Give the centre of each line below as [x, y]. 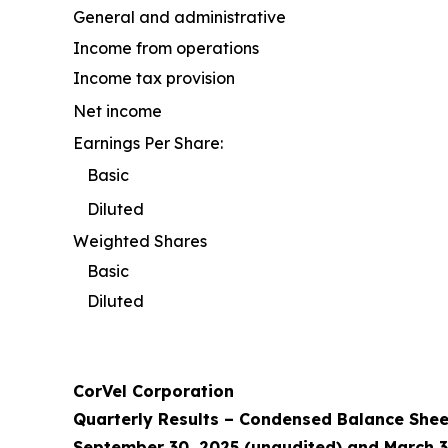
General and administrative [179, 17]
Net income [117, 111]
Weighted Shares [140, 241]
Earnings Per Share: [148, 143]
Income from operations [166, 48]
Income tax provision [154, 78]
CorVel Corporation [153, 391]
